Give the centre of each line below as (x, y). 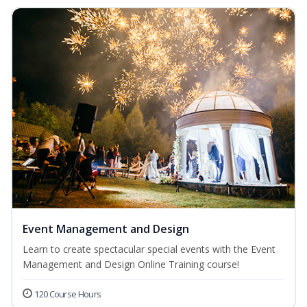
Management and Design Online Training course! (131, 265)
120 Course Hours (68, 294)
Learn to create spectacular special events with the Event (149, 249)
